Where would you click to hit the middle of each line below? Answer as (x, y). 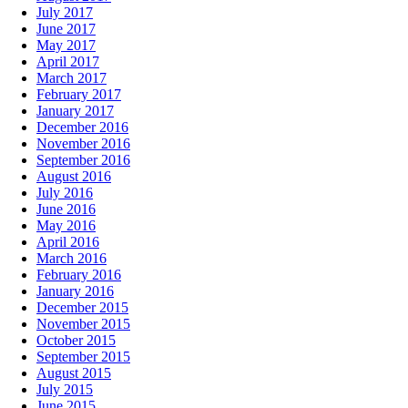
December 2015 (82, 307)
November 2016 (83, 143)
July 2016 (65, 192)
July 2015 (65, 389)
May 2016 (66, 225)
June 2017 (66, 28)
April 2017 (68, 61)
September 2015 (83, 356)
